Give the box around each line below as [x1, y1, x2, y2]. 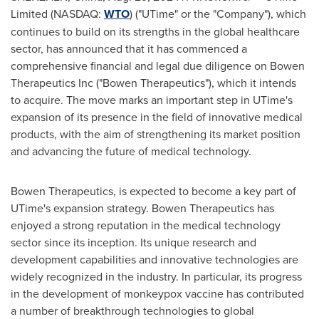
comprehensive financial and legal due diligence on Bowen [11, 58, 305, 73]
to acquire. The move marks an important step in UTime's [11, 92, 293, 108]
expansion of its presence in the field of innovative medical [11, 109, 303, 125]
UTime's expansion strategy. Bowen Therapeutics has [11, 200, 274, 216]
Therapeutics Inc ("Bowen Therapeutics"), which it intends [11, 75, 296, 90]
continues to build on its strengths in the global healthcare [11, 23, 300, 39]
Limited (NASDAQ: [11, 6, 104, 21]
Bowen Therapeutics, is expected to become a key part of [11, 183, 296, 199]
